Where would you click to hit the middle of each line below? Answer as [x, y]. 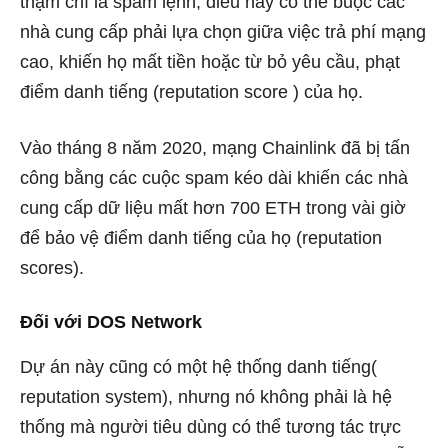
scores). [52, 268]
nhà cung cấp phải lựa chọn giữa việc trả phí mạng [223, 32]
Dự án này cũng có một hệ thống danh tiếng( [198, 367]
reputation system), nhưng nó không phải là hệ [206, 397]
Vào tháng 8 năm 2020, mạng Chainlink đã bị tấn [215, 148]
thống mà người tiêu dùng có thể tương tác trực [210, 427]
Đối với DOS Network [111, 322]
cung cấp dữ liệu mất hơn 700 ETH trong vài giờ [213, 208]
